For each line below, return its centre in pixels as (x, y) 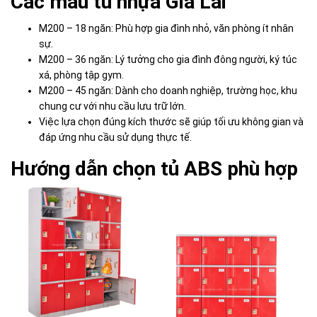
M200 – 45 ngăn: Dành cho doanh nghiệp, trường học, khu (168, 90)
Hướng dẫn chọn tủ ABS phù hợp (154, 168)
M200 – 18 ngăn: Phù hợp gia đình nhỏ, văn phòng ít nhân (166, 28)
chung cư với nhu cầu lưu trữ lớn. (113, 106)
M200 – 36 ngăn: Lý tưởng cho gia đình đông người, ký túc (168, 59)
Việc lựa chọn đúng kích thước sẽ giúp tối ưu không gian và (171, 121)
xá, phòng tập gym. (81, 75)
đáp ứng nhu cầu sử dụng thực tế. (115, 137)
